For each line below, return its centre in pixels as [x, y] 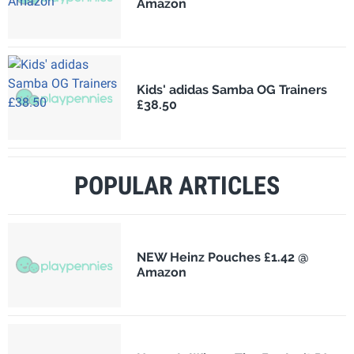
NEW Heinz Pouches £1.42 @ [222, 258]
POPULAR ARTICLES [177, 185]
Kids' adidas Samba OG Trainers [232, 90]
